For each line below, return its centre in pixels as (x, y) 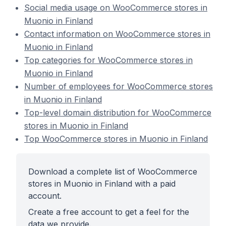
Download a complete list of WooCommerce (113, 172)
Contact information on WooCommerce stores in (117, 34)
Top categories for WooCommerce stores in (108, 60)
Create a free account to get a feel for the (109, 212)
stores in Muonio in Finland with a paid (102, 184)
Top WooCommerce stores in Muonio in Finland (116, 139)
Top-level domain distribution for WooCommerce (118, 112)
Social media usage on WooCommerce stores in (116, 8)
